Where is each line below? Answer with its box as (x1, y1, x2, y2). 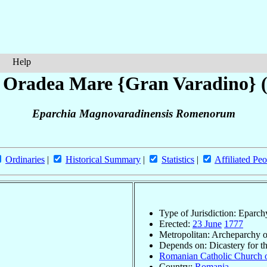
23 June (193, 218, 222, 229)
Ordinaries (5, 154, 45, 165)
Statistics (162, 154, 194, 165)
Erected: (159, 218, 193, 229)
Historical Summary (66, 154, 141, 165)
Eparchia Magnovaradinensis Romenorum (32, 107, 235, 120)
